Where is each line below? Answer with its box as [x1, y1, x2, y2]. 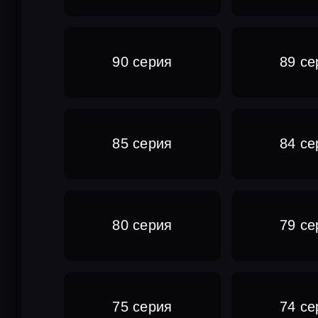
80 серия [112, 217, 172, 234]
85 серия [112, 136, 172, 152]
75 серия [112, 299, 172, 315]
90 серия [112, 54, 172, 70]
